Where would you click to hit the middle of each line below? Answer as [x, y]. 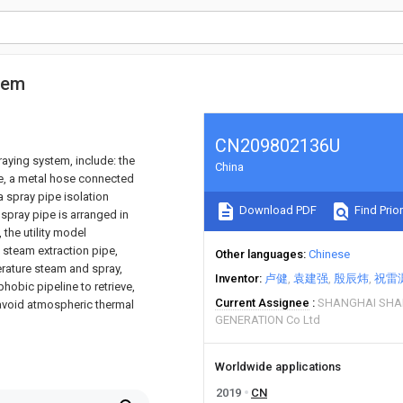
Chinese [329, 254]
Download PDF [277, 210]
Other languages [259, 254]
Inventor [237, 278]
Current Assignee [262, 303]
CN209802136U [278, 146]
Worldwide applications [278, 367]
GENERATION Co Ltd [268, 320]
